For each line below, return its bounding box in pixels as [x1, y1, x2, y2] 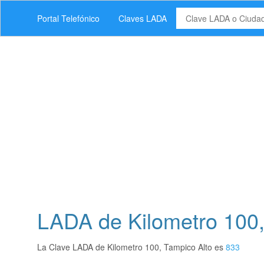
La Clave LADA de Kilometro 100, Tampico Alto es [37, 241, 226, 253]
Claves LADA [118, 12, 167, 24]
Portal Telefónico [37, 12, 100, 24]
